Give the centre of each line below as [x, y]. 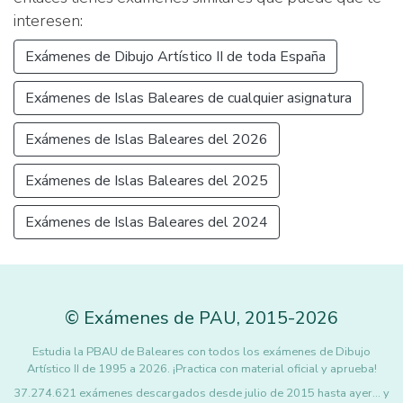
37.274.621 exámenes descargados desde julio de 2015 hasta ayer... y [201, 393]
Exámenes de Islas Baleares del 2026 [147, 139]
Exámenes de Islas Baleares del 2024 [147, 222]
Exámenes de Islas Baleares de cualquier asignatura [188, 98]
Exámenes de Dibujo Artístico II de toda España [175, 57]
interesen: [48, 21]
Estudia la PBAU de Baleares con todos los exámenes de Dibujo [201, 352]
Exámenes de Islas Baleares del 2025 [147, 181]
